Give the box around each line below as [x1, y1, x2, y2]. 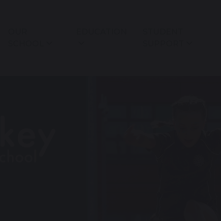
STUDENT [142, 27, 183, 37]
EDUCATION [75, 27, 127, 37]
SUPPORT [142, 39, 184, 49]
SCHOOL [8, 39, 44, 49]
